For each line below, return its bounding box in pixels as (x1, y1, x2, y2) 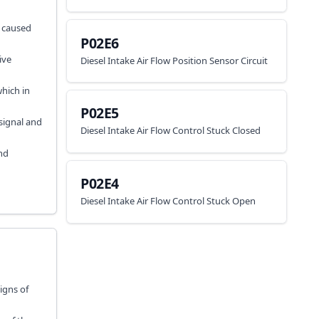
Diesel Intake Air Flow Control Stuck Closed (80, 124, 261, 137)
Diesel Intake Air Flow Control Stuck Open (80, 194, 256, 207)
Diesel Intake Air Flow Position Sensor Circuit (80, 53, 268, 67)
